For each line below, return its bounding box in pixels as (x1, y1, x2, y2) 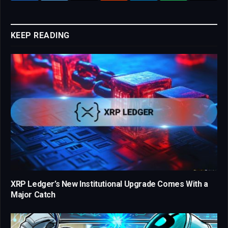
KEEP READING (11, 31, 70, 41)
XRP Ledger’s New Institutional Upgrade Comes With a (11, 179, 208, 189)
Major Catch (11, 189, 55, 199)
